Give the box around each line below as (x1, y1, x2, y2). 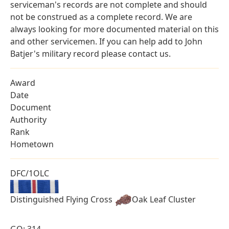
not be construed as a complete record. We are (10, 11, 192, 23)
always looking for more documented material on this (10, 24, 219, 35)
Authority (10, 114, 47, 126)
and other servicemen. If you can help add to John (10, 36, 202, 48)
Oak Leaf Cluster (132, 194, 196, 205)
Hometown (10, 139, 54, 150)
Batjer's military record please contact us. (10, 48, 171, 60)
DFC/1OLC (10, 168, 49, 179)
